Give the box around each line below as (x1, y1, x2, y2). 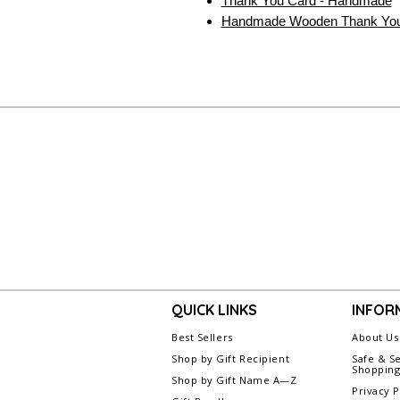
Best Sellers (171, 330, 233, 345)
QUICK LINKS (171, 301, 257, 320)
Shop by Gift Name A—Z (171, 373, 297, 387)
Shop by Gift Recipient (171, 352, 290, 366)
